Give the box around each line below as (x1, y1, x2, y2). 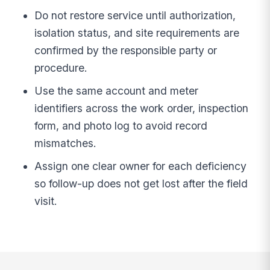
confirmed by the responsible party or (34, 44, 218, 57)
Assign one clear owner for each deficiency (34, 159, 247, 172)
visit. (34, 194, 58, 207)
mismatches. (34, 137, 97, 150)
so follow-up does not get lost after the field (34, 177, 248, 190)
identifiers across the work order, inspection (34, 102, 249, 115)
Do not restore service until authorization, (34, 9, 236, 22)
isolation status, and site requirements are (34, 27, 240, 40)
